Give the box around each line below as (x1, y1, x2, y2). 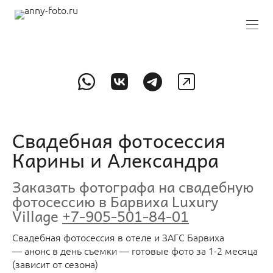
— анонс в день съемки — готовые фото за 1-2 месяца (12, 243, 258, 257)
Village (12, 204, 62, 227)
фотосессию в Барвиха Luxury (12, 189, 218, 213)
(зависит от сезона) (12, 257, 101, 271)
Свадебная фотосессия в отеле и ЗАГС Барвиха (12, 230, 224, 244)
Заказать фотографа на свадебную (12, 174, 253, 198)
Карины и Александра (12, 143, 235, 175)
